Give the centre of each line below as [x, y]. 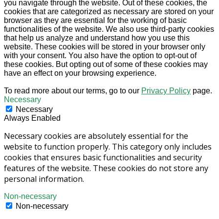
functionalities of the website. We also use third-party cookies [109, 29]
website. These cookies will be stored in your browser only [105, 47]
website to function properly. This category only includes [108, 147]
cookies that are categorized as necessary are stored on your [109, 12]
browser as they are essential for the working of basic [95, 21]
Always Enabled [32, 118]
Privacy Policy [166, 91]
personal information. [44, 179]
